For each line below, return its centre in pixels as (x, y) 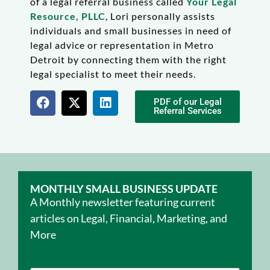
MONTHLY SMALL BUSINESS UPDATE (124, 188)
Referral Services (187, 111)
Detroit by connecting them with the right (128, 60)
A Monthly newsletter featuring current (123, 202)
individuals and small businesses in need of (131, 31)
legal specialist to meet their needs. (113, 74)
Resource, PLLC (68, 16)
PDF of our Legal (187, 102)
